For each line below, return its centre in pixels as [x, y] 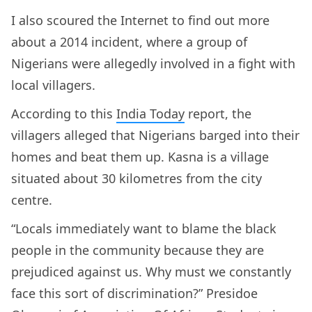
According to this [64, 114]
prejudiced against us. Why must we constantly [151, 272]
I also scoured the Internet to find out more [140, 21]
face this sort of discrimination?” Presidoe [134, 294]
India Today [150, 114]
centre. [33, 200]
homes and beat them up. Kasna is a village [140, 157]
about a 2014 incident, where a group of [129, 42]
